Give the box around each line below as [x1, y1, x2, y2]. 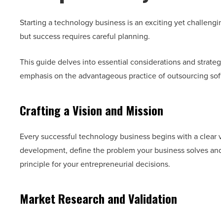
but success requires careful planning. [20, 31, 154, 42]
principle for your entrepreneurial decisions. [20, 158, 172, 170]
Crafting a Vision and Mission [20, 101, 163, 119]
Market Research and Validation [20, 189, 177, 208]
